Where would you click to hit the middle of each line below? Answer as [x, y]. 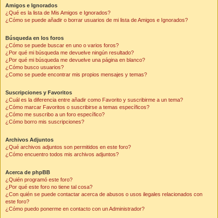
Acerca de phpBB [28, 172]
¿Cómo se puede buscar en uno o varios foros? [62, 45]
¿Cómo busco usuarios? [35, 67]
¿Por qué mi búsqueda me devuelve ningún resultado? [70, 53]
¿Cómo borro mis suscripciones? [45, 122]
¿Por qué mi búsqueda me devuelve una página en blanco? [75, 60]
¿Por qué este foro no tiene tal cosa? [49, 187]
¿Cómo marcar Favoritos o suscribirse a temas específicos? [77, 107]
